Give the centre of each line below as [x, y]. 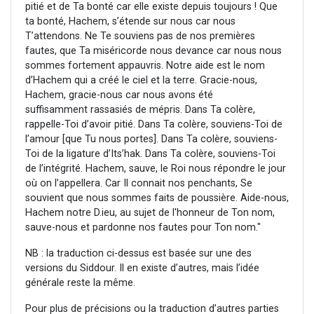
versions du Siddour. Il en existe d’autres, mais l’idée [142, 268]
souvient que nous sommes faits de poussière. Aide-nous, [157, 198]
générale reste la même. [80, 283]
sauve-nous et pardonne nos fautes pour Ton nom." [143, 228]
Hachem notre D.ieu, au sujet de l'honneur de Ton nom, [150, 213]
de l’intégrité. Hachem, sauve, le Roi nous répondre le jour [156, 169]
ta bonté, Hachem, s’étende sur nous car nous [130, 22]
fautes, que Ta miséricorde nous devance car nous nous [153, 51]
